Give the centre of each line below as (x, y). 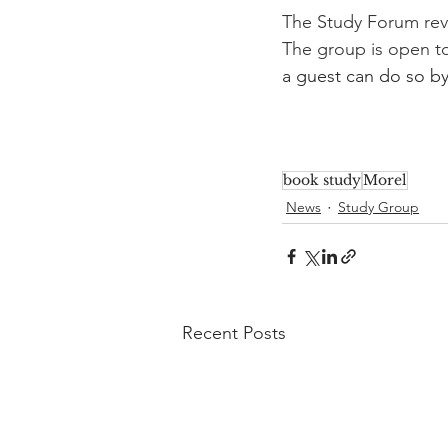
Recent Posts (234, 332)
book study (322, 179)
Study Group (378, 207)
